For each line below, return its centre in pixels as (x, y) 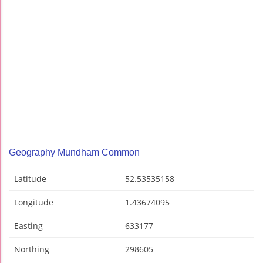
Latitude (30, 179)
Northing (32, 249)
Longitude (34, 203)
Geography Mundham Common (74, 153)
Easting (28, 226)
